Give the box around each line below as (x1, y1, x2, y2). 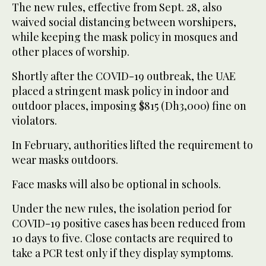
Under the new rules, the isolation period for (12, 201, 232, 216)
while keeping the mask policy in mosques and (12, 30, 238, 45)
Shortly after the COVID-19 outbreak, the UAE (12, 69, 236, 84)
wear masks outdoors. (12, 153, 118, 167)
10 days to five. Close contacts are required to (12, 231, 233, 246)
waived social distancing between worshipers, (12, 15, 236, 30)
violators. (12, 113, 57, 128)
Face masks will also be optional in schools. (12, 177, 221, 192)
